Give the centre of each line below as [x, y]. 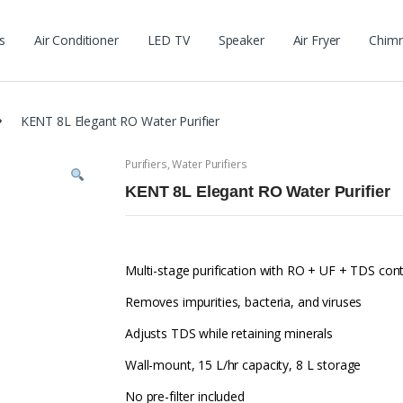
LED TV [168, 40]
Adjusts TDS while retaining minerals [229, 334]
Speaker [241, 40]
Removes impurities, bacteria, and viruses [244, 302]
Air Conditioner [76, 40]
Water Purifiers [210, 165]
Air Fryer [317, 40]
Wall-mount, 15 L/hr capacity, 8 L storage [243, 365]
